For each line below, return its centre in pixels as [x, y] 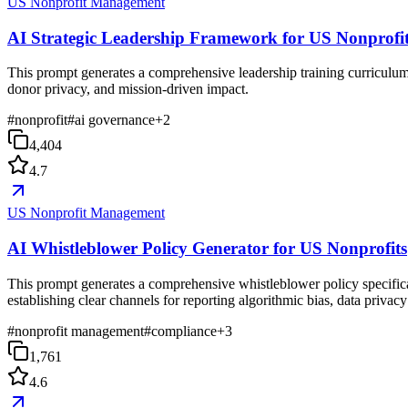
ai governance [115, 120]
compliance [184, 331]
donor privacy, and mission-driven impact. [128, 89]
